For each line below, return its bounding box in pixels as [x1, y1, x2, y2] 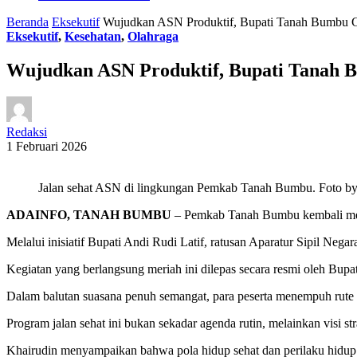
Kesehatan [65, 29, 121, 43]
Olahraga [127, 29, 178, 43]
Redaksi [6, 125, 47, 139]
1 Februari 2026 [6, 139, 87, 154]
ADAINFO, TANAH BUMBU [6, 208, 171, 222]
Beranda [6, 14, 49, 29]
